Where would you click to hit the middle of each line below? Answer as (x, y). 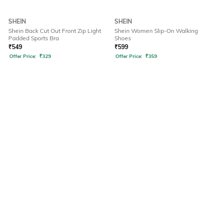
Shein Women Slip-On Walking (156, 31)
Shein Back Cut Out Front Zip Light (55, 31)
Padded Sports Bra (34, 38)
